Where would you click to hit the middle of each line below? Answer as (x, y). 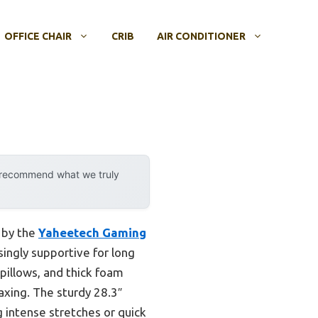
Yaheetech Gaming (92, 233)
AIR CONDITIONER (201, 37)
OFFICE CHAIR (38, 37)
